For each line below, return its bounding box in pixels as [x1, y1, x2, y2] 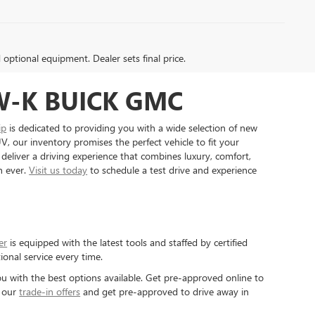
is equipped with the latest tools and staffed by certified [7, 235, 248, 249]
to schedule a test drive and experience [87, 162, 257, 176]
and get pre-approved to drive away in [80, 284, 250, 298]
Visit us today [29, 162, 88, 176]
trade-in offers [19, 284, 81, 298]
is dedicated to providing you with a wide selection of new [6, 120, 258, 134]
